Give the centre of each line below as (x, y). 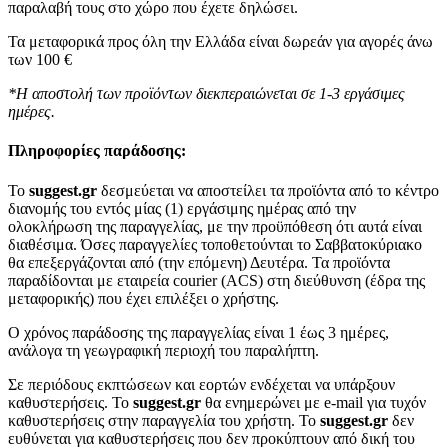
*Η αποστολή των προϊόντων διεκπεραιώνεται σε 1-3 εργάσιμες (206, 93)
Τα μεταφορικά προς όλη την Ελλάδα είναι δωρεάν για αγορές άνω (220, 41)
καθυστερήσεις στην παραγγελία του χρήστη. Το (164, 420)
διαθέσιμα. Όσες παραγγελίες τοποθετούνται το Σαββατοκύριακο (215, 244)
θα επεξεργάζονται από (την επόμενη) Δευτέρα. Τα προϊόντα (199, 262)
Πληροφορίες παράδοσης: (97, 151)
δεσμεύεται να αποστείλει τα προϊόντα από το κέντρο (268, 190)
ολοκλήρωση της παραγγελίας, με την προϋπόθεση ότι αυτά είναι (215, 226)
